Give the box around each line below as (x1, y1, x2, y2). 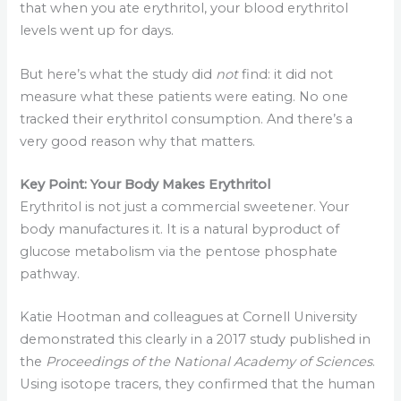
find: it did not (238, 65, 334, 82)
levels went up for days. (20, 22, 175, 39)
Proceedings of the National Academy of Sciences (46, 354, 373, 371)
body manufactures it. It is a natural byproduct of (20, 220, 340, 237)
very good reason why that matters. (20, 132, 256, 149)
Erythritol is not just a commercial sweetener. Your (20, 198, 350, 215)
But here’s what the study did (20, 65, 217, 82)
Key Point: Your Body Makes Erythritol (20, 175, 271, 192)
